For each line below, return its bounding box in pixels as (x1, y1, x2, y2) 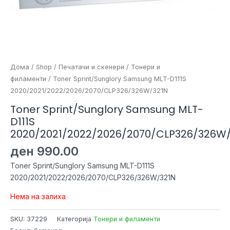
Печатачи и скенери (59, 63, 124, 71)
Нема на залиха (10, 191, 66, 201)
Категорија (57, 215, 93, 223)
